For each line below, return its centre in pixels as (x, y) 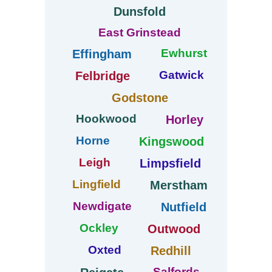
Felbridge (103, 76)
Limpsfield (170, 164)
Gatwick (182, 75)
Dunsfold (140, 12)
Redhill (171, 251)
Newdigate (102, 206)
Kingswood (171, 142)
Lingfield (96, 185)
